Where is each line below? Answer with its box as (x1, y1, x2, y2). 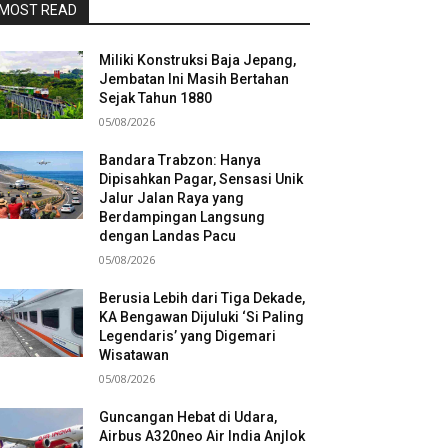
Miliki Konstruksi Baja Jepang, (99, 52, 297, 68)
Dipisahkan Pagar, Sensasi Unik (99, 171, 304, 187)
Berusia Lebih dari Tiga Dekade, (99, 290, 306, 306)
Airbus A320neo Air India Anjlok (99, 428, 306, 444)
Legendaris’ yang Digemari (99, 328, 277, 344)
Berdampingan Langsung (99, 209, 266, 225)
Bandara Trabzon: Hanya (99, 152, 262, 168)
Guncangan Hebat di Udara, (99, 409, 278, 425)
